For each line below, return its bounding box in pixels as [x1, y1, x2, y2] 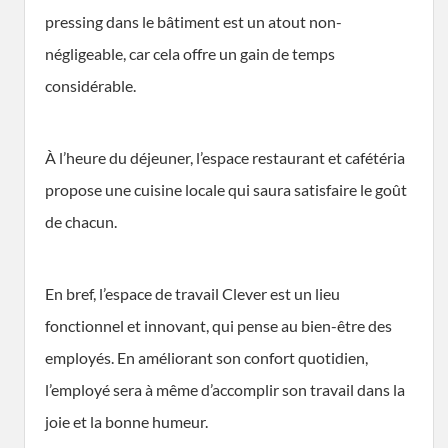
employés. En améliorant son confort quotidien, [45, 347, 368, 367]
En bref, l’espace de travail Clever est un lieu [45, 283, 340, 303]
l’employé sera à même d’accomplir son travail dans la [45, 379, 405, 399]
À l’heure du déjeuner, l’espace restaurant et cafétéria [45, 147, 405, 167]
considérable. [45, 75, 136, 95]
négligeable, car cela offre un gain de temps [45, 43, 335, 63]
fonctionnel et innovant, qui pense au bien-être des [45, 315, 392, 335]
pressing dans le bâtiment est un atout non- [45, 11, 342, 31]
